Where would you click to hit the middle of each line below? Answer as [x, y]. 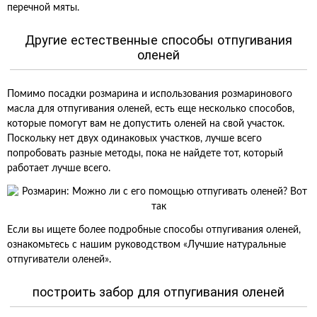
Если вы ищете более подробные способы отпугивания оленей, [154, 230]
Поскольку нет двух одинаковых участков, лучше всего [134, 139]
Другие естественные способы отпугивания [158, 40]
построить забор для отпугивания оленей [158, 292]
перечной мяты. [43, 8]
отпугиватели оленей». [59, 260]
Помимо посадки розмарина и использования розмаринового [150, 94]
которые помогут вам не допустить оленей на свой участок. [146, 124]
